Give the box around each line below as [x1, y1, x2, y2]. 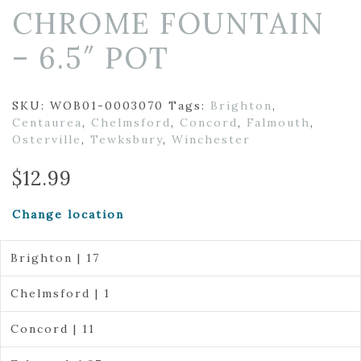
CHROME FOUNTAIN [12, 5, 325, 42]
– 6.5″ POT [12, 39, 169, 77]
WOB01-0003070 [50, 98, 164, 113]
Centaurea [12, 115, 82, 130]
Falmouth [247, 115, 310, 130]
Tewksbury [90, 132, 163, 147]
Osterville [12, 132, 81, 147]
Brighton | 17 [10, 251, 100, 265]
